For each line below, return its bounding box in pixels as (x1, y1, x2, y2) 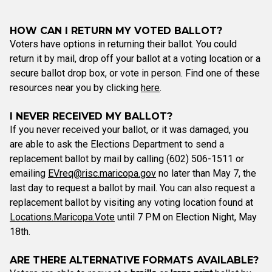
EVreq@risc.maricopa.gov (48, 168, 156, 179)
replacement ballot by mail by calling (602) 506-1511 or (10, 153, 244, 165)
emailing (10, 168, 48, 179)
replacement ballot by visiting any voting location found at (10, 197, 253, 208)
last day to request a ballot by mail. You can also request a (10, 182, 255, 194)
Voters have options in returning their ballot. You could (10, 38, 237, 50)
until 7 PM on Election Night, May (115, 211, 257, 223)
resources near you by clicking (10, 82, 141, 93)
